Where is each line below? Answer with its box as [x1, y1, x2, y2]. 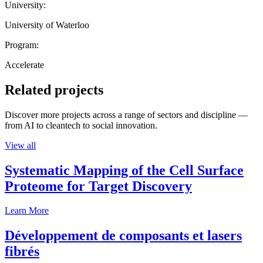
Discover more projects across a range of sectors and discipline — [5, 109, 248, 120]
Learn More [5, 205, 49, 216]
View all [5, 140, 36, 150]
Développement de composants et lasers [5, 228, 242, 244]
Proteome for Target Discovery [5, 178, 192, 194]
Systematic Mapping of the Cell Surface [5, 162, 244, 178]
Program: [5, 39, 39, 50]
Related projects [5, 82, 103, 97]
